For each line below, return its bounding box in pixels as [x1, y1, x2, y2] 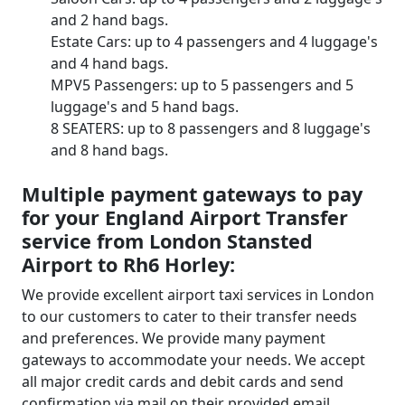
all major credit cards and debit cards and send [22, 372, 344, 391]
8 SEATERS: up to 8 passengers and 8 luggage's [51, 118, 371, 138]
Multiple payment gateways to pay [22, 181, 363, 207]
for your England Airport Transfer [22, 204, 348, 231]
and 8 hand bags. [51, 140, 168, 160]
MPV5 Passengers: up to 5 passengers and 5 [51, 75, 353, 95]
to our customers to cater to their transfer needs [22, 306, 357, 326]
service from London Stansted [22, 228, 313, 254]
